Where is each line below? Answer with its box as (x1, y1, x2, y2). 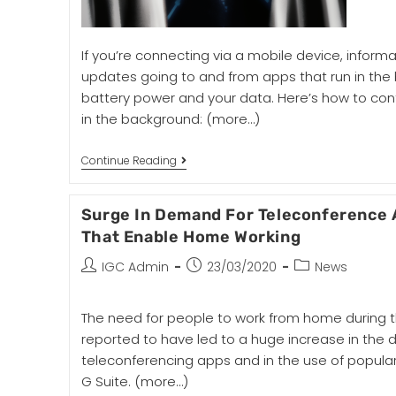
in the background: (80, 110, 206, 128)
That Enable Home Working (80, 227, 301, 247)
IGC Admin (101, 258, 169, 276)
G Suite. (80, 372, 134, 391)
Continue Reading (80, 153, 177, 168)
